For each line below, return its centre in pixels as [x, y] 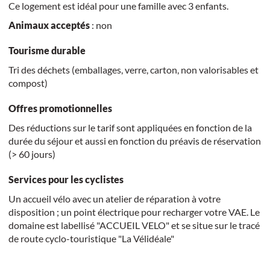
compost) [28, 83]
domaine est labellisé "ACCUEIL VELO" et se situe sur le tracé [134, 225]
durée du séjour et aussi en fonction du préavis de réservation [134, 140]
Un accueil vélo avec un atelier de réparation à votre [114, 198]
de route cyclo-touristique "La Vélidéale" [91, 238]
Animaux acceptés [49, 25]
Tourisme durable [47, 50]
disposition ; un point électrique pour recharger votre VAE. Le [134, 212]
